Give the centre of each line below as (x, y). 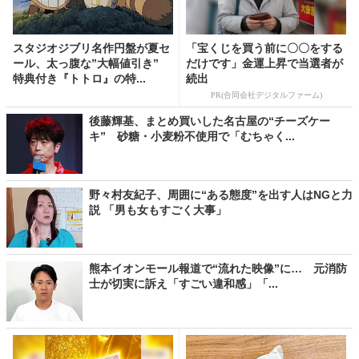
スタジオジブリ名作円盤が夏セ (91, 48)
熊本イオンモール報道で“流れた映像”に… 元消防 (218, 269)
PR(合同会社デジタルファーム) (266, 95)
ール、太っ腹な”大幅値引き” (91, 63)
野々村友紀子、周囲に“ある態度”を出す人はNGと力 (221, 195)
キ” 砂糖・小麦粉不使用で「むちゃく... (192, 137)
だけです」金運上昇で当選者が (264, 63)
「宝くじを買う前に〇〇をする (264, 48)
